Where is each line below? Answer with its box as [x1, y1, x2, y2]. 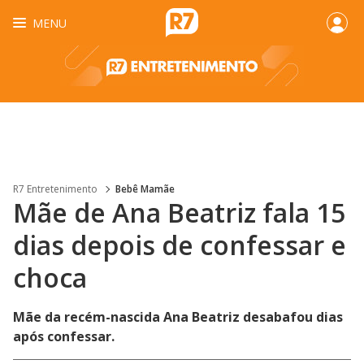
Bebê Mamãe [115, 182, 175, 196]
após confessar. [13, 327, 115, 345]
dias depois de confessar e [13, 227, 346, 262]
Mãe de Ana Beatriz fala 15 [13, 195, 345, 230]
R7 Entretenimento [13, 182, 97, 196]
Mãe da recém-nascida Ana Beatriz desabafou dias [13, 308, 343, 326]
